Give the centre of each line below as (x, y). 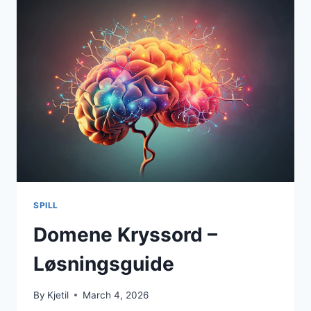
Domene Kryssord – (125, 235)
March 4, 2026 (116, 295)
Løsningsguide (104, 264)
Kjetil (58, 295)
